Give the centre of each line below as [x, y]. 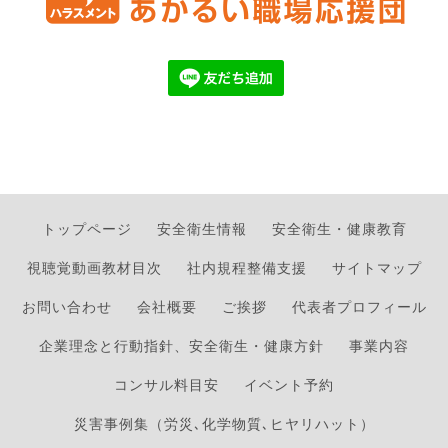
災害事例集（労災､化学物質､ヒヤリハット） [224, 423]
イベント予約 [289, 384]
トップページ [86, 228]
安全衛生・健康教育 [339, 228]
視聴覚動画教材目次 [94, 267]
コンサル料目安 [166, 384]
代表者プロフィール [359, 306]
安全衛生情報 [201, 228]
